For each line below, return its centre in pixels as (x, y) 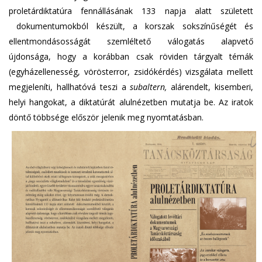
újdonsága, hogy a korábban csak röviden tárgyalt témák (131, 56)
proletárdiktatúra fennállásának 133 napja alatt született (131, 11)
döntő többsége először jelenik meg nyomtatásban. (106, 117)
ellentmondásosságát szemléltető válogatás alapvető (131, 41)
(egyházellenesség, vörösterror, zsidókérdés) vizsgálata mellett (131, 72)
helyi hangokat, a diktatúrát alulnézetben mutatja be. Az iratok (131, 102)
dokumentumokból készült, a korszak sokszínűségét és (131, 26)
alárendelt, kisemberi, (210, 87)
